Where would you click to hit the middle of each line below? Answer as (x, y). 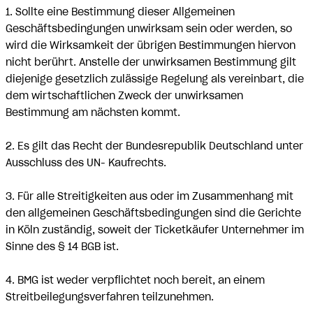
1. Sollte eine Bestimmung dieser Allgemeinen (120, 12)
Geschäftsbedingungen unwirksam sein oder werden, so (149, 29)
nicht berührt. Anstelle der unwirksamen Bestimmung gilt (151, 62)
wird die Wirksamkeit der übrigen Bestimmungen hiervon (151, 45)
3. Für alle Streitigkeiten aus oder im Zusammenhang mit (150, 196)
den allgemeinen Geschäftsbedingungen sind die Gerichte (153, 213)
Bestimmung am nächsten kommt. (93, 112)
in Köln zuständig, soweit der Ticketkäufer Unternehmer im (155, 230)
